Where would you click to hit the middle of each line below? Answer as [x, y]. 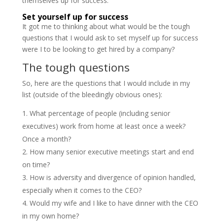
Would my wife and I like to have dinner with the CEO [114, 203]
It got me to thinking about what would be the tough [106, 26]
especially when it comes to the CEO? [82, 190]
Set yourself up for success [75, 17]
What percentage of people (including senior [100, 113]
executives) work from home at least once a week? [104, 126]
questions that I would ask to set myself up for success [110, 37]
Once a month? [46, 139]
